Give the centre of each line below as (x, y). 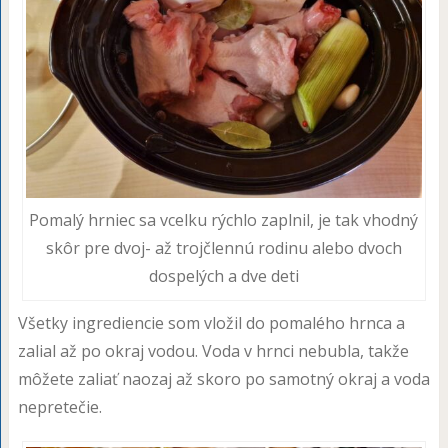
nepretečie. (59, 407)
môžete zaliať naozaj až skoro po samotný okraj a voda (223, 379)
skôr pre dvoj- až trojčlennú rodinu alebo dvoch (223, 248)
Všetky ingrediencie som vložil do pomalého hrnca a (211, 323)
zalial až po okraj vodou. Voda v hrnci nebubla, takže (213, 351)
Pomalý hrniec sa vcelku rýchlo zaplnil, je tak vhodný (224, 220)
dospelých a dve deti (223, 276)
